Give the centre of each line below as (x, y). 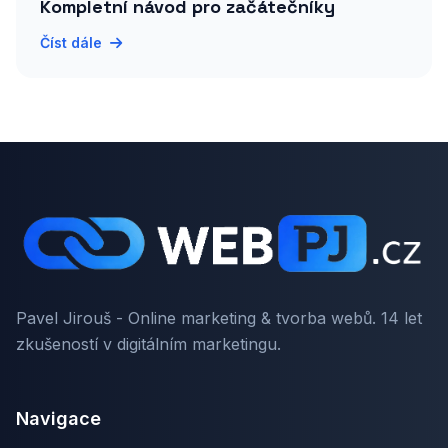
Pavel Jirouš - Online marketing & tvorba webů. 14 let (219, 318)
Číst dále (71, 42)
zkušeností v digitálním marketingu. (148, 344)
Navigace (58, 418)
